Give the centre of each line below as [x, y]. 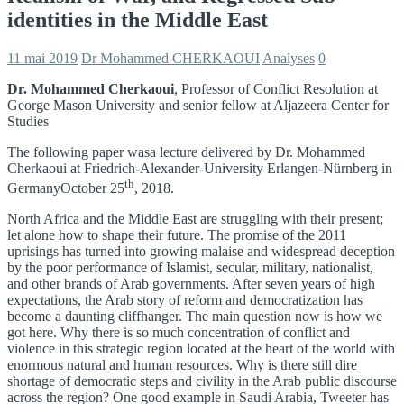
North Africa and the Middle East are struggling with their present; [195, 219]
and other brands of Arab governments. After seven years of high [191, 284]
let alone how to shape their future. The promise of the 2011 [177, 235]
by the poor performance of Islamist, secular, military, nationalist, [190, 268]
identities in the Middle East [138, 19]
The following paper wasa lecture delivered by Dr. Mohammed [186, 151]
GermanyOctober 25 [66, 188]
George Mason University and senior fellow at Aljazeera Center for [198, 105]
